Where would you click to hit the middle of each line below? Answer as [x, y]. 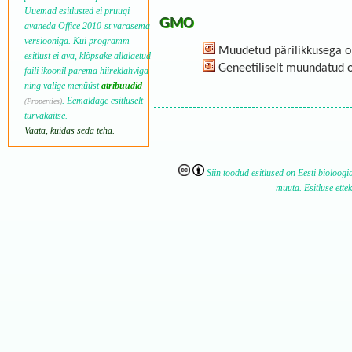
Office [69, 26]
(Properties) [43, 101]
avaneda [41, 26]
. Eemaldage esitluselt [102, 101]
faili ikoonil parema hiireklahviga [86, 71]
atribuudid [121, 86]
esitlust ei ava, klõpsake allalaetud [87, 56]
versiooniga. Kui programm [77, 41]
